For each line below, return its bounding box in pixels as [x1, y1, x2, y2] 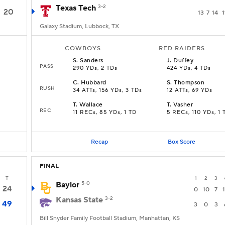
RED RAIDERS [159, 45, 205, 52]
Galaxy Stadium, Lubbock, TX [40, 23, 119, 30]
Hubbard [81, 79, 106, 86]
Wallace [79, 101, 103, 108]
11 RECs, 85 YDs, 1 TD [73, 109, 137, 116]
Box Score [167, 138, 195, 146]
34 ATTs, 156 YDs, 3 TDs [73, 87, 142, 94]
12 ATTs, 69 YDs [167, 87, 212, 94]
